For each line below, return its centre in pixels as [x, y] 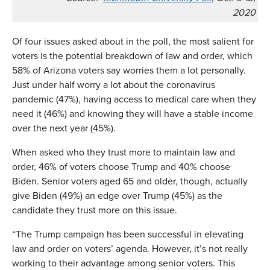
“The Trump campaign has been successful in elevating [128, 234]
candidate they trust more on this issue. [95, 210]
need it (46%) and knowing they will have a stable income [133, 113]
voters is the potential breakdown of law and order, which [132, 55]
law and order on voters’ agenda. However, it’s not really [130, 248]
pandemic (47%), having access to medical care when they [134, 99]
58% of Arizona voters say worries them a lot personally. [129, 70]
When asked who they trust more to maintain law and [124, 152]
